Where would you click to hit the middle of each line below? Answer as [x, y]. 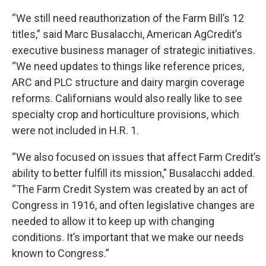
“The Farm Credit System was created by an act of [130, 189]
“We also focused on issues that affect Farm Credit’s [136, 157]
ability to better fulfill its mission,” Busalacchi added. [133, 173]
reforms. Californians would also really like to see [127, 98]
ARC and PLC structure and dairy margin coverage [128, 82]
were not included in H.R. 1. [75, 130]
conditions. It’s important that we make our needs [128, 237]
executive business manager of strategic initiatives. [134, 50]
